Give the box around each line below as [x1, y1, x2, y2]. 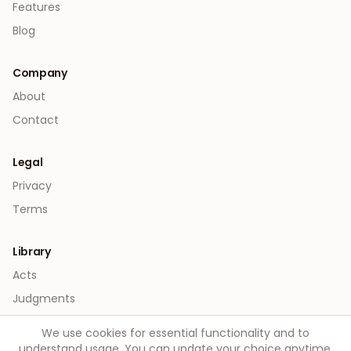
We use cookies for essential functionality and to [42, 325, 309, 341]
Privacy [13, 178, 52, 194]
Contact [13, 112, 59, 128]
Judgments [13, 291, 75, 306]
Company [13, 65, 67, 81]
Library [13, 244, 51, 259]
